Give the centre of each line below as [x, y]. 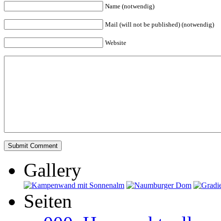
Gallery [53, 170]
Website [116, 42]
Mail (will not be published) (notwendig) [160, 24]
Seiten [48, 201]
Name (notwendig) [130, 6]
